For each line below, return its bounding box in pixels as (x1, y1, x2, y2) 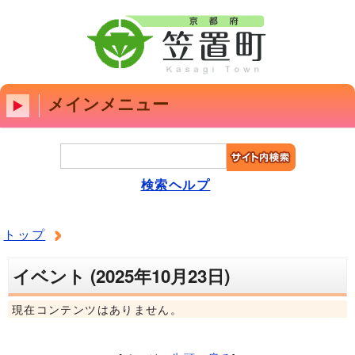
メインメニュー (48, 92, 169, 115)
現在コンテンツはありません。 (12, 301, 183, 317)
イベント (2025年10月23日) (13, 263, 230, 288)
